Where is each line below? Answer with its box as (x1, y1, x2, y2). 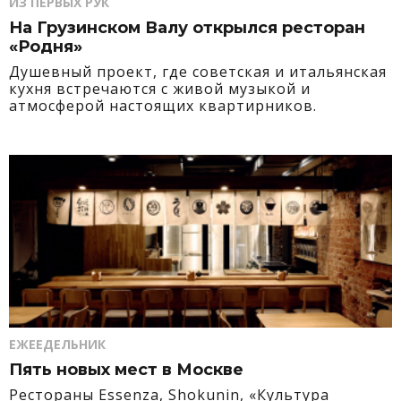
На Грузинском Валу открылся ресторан (9, 18, 365, 38)
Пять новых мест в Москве (9, 360, 243, 380)
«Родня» (9, 37, 82, 56)
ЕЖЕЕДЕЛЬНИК (9, 336, 106, 353)
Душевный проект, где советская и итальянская (9, 62, 387, 81)
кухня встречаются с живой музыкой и (9, 79, 311, 98)
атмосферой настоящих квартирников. (9, 96, 317, 115)
